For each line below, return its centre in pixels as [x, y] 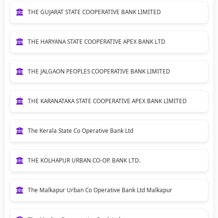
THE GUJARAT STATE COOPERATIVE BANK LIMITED [94, 12]
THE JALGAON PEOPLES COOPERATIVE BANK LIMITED [99, 71]
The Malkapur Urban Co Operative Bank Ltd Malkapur [100, 190]
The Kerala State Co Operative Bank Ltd [80, 130]
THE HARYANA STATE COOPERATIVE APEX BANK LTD [96, 41]
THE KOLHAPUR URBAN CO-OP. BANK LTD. [84, 160]
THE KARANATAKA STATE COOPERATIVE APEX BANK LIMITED [107, 101]
